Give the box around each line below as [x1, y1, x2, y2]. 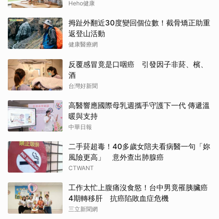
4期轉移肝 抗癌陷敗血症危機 [68, 193, 169, 203]
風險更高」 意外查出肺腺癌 [68, 152, 164, 162]
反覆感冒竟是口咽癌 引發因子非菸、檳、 [68, 59, 208, 69]
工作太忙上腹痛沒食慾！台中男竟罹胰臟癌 [68, 182, 208, 192]
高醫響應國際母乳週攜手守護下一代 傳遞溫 [68, 100, 210, 110]
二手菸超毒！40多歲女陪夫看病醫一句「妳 [68, 141, 210, 151]
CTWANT [68, 164, 94, 172]
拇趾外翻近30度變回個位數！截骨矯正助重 [68, 18, 210, 27]
